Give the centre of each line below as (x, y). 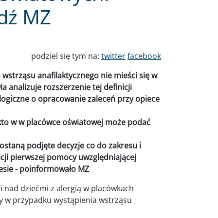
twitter (113, 56)
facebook (144, 56)
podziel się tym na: (66, 56)
